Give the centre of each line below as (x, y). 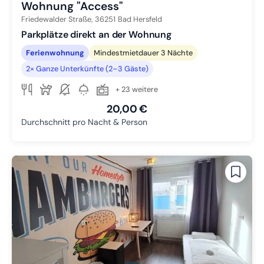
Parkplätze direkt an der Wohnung (96, 35)
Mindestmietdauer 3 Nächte (143, 52)
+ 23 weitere (137, 89)
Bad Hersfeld (140, 19)
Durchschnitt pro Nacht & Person (84, 122)
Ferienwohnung (55, 52)
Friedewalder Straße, (57, 19)
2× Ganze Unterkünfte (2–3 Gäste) (87, 69)
